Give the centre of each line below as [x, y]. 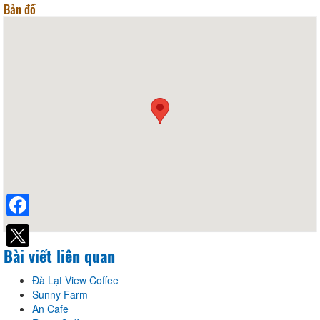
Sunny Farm [60, 294]
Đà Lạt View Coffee [75, 280]
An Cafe [50, 308]
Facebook [29, 228]
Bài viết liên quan [59, 255]
